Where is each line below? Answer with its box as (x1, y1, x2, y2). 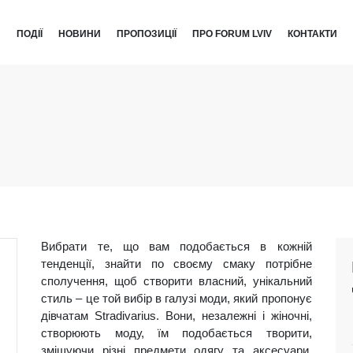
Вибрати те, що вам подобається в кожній (41, 240, 312, 253)
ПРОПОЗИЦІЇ (116, 28, 176, 39)
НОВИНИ (58, 28, 101, 39)
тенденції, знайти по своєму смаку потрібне (41, 257, 312, 270)
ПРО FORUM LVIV (191, 28, 272, 39)
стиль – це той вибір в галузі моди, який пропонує (41, 292, 312, 305)
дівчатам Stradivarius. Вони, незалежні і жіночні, (41, 309, 312, 322)
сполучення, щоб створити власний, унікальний (41, 274, 312, 288)
